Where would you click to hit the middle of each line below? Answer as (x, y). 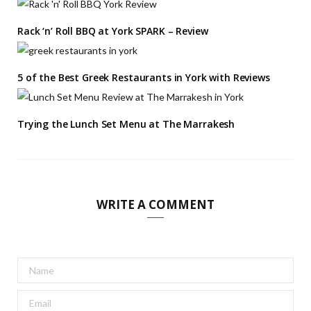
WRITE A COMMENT (155, 205)
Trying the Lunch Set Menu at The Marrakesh (126, 124)
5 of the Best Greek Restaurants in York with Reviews (144, 78)
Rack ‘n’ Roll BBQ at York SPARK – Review (113, 31)
